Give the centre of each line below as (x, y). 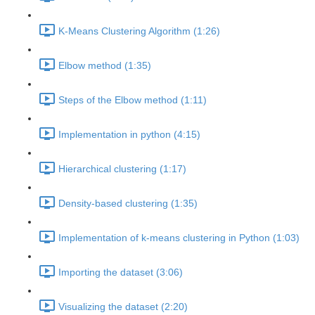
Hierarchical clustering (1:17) (122, 169)
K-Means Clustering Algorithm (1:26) (139, 31)
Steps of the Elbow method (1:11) (133, 100)
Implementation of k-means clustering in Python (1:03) (179, 238)
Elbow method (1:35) (105, 66)
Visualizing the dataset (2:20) (123, 307)
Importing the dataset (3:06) (121, 272)
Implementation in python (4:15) (129, 135)
